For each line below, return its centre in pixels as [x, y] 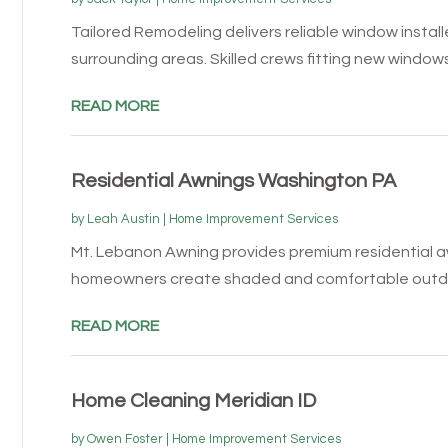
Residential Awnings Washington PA [233, 180]
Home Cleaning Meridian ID [193, 400]
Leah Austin [123, 218]
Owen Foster [124, 438]
